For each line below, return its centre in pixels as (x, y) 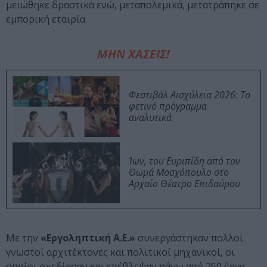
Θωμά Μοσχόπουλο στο (179, 173)
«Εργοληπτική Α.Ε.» (88, 238)
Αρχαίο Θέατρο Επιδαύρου (184, 184)
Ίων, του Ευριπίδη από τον (184, 161)
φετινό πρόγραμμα (168, 106)
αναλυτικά (150, 118)
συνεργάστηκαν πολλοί (189, 238)
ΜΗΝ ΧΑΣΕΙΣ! (133, 54)
